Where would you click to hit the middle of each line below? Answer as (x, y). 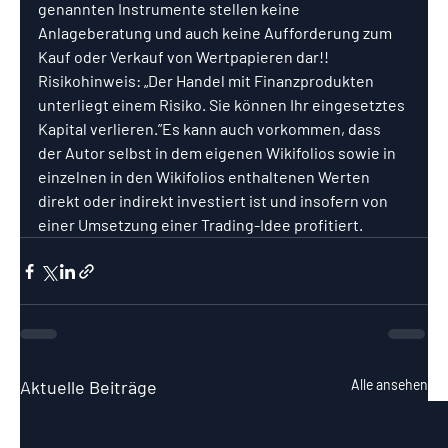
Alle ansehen (389, 385)
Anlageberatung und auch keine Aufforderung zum (216, 33)
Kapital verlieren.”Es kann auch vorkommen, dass (211, 129)
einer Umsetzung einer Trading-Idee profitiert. (200, 225)
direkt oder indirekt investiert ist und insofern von (214, 201)
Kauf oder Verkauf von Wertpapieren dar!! (185, 57)
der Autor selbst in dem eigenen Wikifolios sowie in (218, 153)
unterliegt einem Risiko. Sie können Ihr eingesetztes (223, 105)
